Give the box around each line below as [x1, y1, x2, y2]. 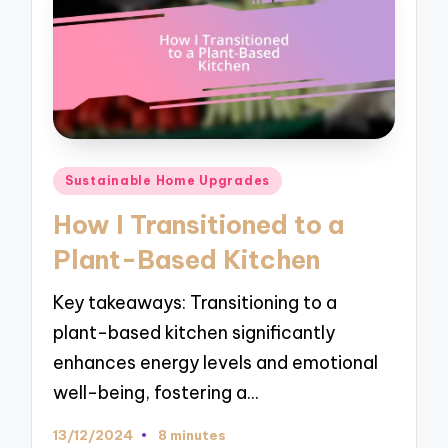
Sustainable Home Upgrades [65, 172, 271, 188]
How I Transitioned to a [53, 209, 345, 242]
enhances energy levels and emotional [53, 351, 379, 375]
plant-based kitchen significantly [53, 321, 336, 345]
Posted [51, 166, 112, 188]
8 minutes [157, 426, 226, 445]
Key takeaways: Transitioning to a [53, 291, 338, 315]
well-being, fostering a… [53, 381, 259, 405]
